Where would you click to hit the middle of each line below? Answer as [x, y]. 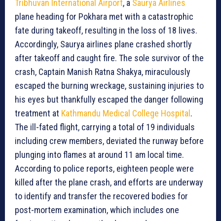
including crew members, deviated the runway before [109, 141]
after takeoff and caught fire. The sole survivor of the [109, 58]
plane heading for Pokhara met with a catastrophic [104, 17]
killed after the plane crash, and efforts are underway [109, 183]
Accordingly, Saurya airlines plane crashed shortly [103, 44]
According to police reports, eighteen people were [104, 169]
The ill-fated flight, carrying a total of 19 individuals [105, 127]
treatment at [38, 113]
